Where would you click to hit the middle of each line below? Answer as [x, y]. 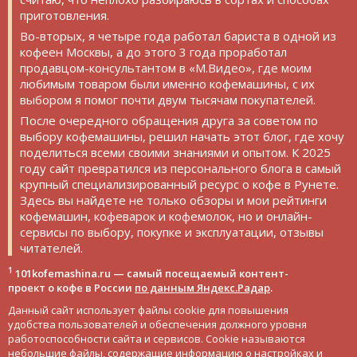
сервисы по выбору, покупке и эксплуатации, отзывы [172, 231]
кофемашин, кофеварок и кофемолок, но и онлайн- [166, 216]
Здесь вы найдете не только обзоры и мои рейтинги [173, 200]
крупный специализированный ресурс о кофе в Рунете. [179, 184]
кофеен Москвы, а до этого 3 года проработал [153, 51]
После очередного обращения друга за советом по [169, 120]
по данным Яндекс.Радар [202, 287]
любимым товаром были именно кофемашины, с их [167, 83]
